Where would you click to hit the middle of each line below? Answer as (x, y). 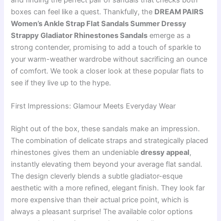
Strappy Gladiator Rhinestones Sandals (79, 36)
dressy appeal (165, 153)
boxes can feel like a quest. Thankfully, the (83, 12)
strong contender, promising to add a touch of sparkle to (106, 47)
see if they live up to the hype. (61, 83)
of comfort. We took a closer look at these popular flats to (108, 71)
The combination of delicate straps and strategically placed (110, 141)
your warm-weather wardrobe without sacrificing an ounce (109, 59)
